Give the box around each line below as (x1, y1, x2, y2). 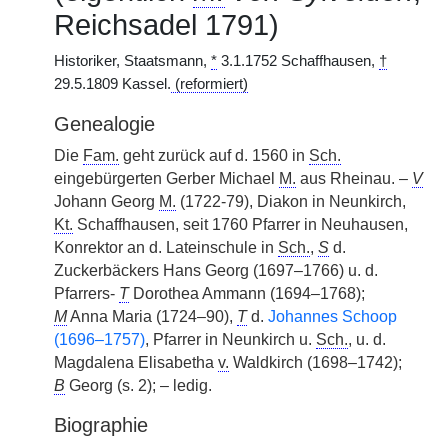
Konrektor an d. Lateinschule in (54, 239, 278, 256)
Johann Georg (54, 193, 159, 210)
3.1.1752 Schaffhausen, (217, 53, 379, 69)
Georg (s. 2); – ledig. (65, 377, 212, 394)
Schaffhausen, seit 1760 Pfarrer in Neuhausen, (73, 216, 408, 233)
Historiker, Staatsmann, (54, 53, 211, 69)
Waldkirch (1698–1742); (229, 354, 402, 371)
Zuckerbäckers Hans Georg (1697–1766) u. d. (54, 262, 378, 279)
